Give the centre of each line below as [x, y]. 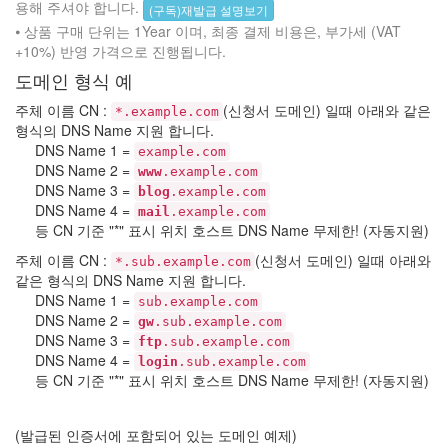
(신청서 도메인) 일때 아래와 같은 [327, 109]
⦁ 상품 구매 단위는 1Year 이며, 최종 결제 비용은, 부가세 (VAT [208, 30]
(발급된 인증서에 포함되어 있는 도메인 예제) [156, 434]
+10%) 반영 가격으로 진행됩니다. [120, 50]
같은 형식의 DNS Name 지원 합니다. [130, 279]
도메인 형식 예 [74, 79]
